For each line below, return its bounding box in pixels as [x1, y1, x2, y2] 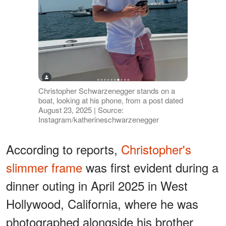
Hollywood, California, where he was [6, 195, 198, 213]
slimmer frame [6, 158, 82, 177]
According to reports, [6, 140, 121, 158]
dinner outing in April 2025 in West [6, 177, 188, 195]
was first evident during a [82, 158, 218, 177]
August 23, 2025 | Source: [38, 104, 124, 116]
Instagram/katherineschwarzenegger [38, 114, 159, 125]
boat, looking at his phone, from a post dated [38, 95, 183, 106]
